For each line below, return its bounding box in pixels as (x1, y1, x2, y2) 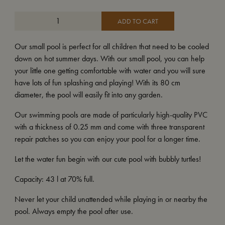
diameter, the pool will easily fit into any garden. (14, 89, 163, 100)
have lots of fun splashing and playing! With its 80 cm (14, 77, 180, 88)
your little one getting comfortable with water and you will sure (14, 65, 205, 76)
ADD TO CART (117, 17, 158, 26)
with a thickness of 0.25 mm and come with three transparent (14, 121, 204, 132)
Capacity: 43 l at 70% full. (14, 173, 94, 184)
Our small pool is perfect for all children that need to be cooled (14, 41, 209, 52)
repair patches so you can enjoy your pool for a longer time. (14, 133, 200, 144)
